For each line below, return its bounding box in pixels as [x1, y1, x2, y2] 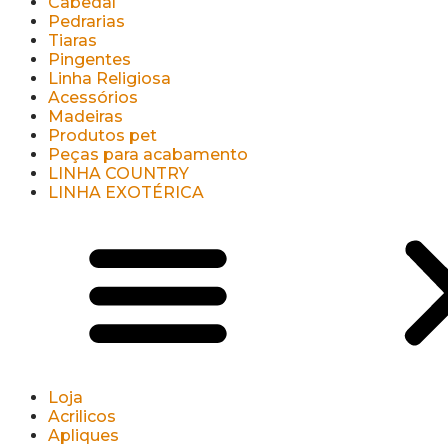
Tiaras [48, 31, 97, 50]
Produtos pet [48, 126, 157, 145]
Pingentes [48, 50, 131, 69]
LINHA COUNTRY [48, 164, 189, 183]
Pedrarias [48, 12, 125, 31]
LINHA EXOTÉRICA [48, 183, 204, 202]
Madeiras [48, 107, 123, 126]
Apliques [48, 426, 119, 445]
